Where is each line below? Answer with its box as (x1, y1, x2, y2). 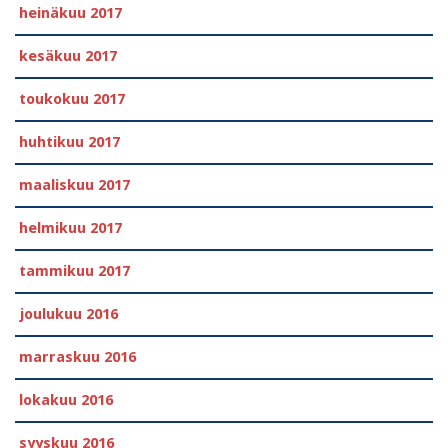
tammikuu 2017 (19, 262, 130, 281)
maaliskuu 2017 (19, 176, 130, 195)
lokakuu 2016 (19, 391, 113, 410)
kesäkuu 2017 (19, 47, 117, 66)
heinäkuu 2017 (19, 4, 122, 23)
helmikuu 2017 (19, 219, 122, 238)
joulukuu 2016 (19, 305, 118, 324)
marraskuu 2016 (19, 348, 136, 367)
